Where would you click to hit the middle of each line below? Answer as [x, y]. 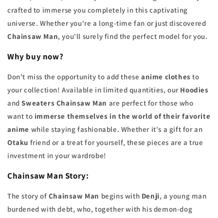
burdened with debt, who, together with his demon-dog [100, 209]
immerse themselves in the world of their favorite [122, 116]
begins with [120, 196]
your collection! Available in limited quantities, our [94, 90]
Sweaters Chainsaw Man [64, 103]
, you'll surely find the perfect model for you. [133, 36]
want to [21, 116]
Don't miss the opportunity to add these [74, 77]
